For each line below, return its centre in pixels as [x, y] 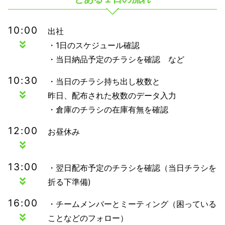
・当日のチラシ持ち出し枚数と [104, 82]
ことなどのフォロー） [88, 218]
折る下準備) [69, 182]
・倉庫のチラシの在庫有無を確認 [108, 110]
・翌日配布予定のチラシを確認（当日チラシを [132, 168]
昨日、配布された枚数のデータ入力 [112, 96]
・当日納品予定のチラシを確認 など [116, 60]
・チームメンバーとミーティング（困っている [132, 204]
